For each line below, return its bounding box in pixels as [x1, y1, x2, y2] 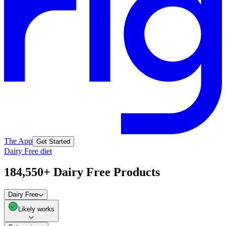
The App [4, 136, 32, 145]
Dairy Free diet [4, 146, 52, 155]
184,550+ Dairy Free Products [4, 165, 160, 179]
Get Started [36, 137, 70, 145]
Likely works [18, 205, 54, 213]
